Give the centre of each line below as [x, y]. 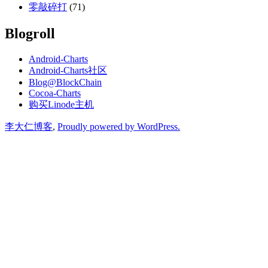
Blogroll [30, 33]
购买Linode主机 [61, 104]
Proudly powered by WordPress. [119, 126]
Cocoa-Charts [55, 93]
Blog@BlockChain [65, 82]
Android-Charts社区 [68, 70]
